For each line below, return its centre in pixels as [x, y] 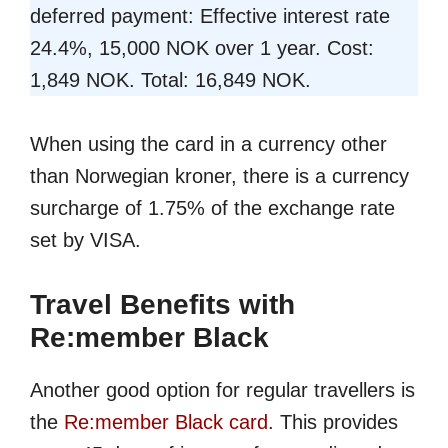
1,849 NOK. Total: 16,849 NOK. [170, 80]
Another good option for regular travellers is [222, 390]
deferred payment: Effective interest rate [210, 16]
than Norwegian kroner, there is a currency [219, 176]
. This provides [333, 422]
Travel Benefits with [162, 305]
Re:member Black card [166, 422]
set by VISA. [85, 240]
